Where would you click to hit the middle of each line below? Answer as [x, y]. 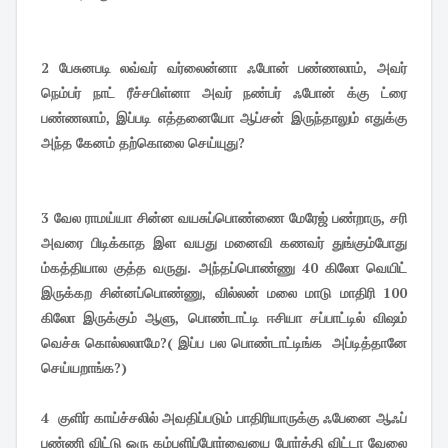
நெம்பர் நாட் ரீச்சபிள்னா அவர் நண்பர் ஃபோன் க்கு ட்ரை [224, 92]
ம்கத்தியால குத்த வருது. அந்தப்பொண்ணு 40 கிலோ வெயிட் [224, 267]
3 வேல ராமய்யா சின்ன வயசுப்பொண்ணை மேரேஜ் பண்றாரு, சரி [224, 217]
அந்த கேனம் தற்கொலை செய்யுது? [143, 142]
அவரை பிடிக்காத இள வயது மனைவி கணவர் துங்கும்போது [224, 242]
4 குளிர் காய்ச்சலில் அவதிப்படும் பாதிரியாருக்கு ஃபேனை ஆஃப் [224, 417]
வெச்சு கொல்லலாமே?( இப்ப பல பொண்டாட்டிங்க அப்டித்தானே [224, 342]
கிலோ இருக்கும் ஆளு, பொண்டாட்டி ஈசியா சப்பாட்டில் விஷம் [224, 317]
